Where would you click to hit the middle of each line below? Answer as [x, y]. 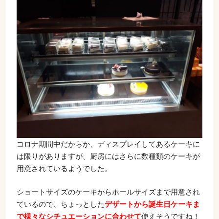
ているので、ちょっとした [60, 204]
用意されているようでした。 [64, 168]
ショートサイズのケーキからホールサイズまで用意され [108, 191]
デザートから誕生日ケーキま [152, 204]
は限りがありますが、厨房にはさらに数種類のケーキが [108, 156]
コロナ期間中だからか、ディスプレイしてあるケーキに [108, 144]
